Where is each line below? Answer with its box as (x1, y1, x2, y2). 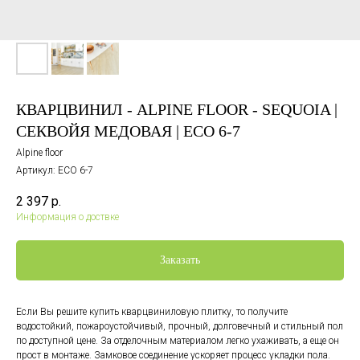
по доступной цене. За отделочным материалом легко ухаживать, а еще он (16, 335, 339, 347)
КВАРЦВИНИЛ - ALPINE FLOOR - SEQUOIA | (16, 100, 337, 118)
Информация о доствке (16, 211, 119, 223)
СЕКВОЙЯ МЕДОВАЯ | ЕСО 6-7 (16, 122, 240, 140)
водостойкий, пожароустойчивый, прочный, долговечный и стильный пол (16, 321, 343, 333)
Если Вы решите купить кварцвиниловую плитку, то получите (16, 306, 288, 318)
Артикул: (16, 165, 58, 176)
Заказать (160, 254, 200, 267)
